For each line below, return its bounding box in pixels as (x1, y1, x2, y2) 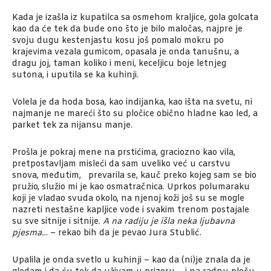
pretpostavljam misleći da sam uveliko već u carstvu (12, 158, 230, 171)
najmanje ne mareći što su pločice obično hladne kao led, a (12, 108, 258, 120)
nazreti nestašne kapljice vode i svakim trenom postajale (12, 204, 249, 217)
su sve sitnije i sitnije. (12, 216, 103, 228)
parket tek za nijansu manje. (12, 120, 132, 132)
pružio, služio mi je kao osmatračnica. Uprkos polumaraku (12, 181, 250, 194)
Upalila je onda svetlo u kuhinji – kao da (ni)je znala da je (12, 255, 250, 267)
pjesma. (12, 227, 44, 240)
